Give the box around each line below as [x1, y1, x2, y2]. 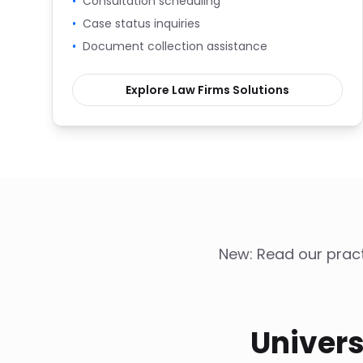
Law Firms [172, 82, 230, 98]
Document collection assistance [83, 38, 267, 54]
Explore [126, 82, 172, 98]
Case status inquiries [83, 15, 200, 32]
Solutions [230, 82, 289, 98]
